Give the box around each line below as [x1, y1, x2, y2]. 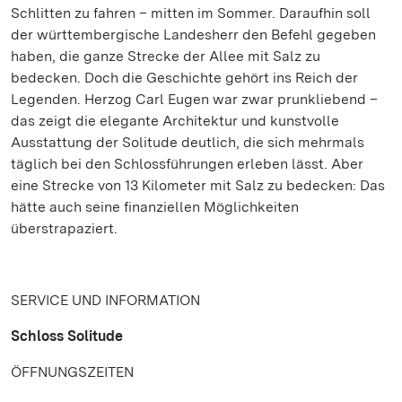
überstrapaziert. [11, 220, 118, 237]
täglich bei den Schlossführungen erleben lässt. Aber [11, 155, 363, 172]
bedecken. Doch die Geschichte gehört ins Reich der [11, 69, 358, 86]
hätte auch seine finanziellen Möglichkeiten [11, 198, 299, 215]
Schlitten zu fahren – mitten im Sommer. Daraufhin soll [11, 4, 371, 22]
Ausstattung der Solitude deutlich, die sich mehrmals [11, 134, 364, 151]
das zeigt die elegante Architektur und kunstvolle [11, 112, 339, 129]
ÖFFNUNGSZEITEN [11, 363, 134, 380]
